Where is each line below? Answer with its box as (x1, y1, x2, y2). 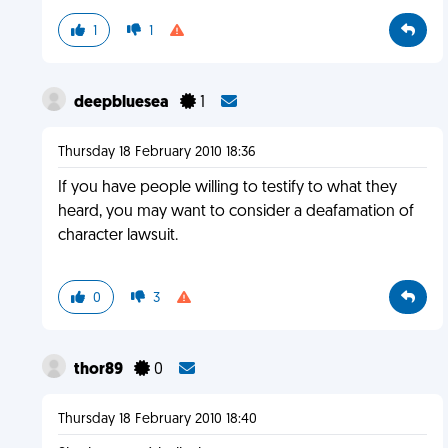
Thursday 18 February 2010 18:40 (57, 412, 257, 427)
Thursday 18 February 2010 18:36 (57, 145, 256, 160)
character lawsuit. (57, 228, 178, 244)
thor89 (73, 362, 126, 378)
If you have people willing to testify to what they (57, 180, 397, 196)
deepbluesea (73, 95, 172, 111)
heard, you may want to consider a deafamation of (57, 204, 414, 220)
